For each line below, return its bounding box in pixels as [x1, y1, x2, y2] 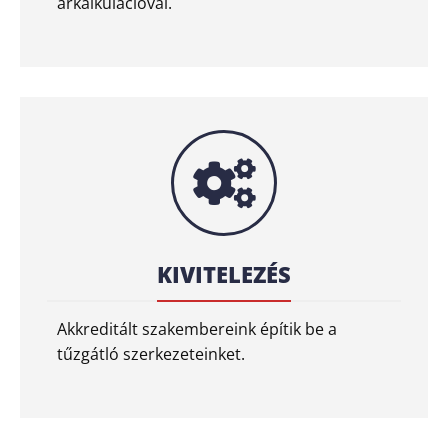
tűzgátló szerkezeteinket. [57, 342, 245, 365]
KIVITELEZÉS [157, 258, 291, 289]
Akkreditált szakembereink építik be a [57, 317, 337, 340]
